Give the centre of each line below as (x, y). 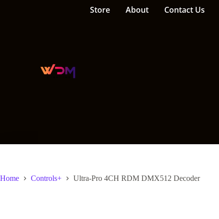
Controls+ (46, 178)
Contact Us (184, 10)
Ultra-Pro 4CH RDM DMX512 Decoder (137, 178)
